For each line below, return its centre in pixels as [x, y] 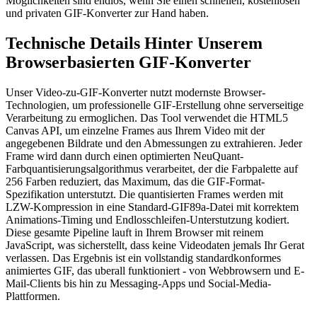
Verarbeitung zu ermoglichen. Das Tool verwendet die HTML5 [147, 118]
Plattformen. [33, 296]
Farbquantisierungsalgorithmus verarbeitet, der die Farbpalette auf [152, 169]
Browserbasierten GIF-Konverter [128, 63]
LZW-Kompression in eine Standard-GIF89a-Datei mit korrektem [152, 207]
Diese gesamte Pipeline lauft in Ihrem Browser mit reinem [134, 233]
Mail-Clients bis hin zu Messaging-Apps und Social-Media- [138, 284]
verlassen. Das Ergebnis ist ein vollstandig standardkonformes [143, 258]
